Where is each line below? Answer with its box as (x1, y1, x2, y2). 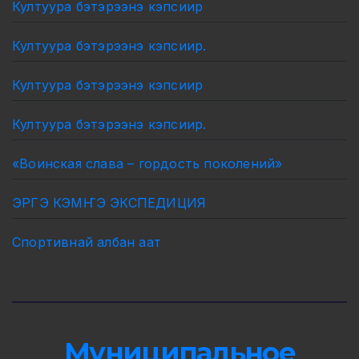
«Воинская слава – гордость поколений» (12, 155, 283, 171)
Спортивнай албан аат (12, 233, 161, 250)
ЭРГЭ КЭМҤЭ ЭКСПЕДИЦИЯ (12, 194, 207, 211)
